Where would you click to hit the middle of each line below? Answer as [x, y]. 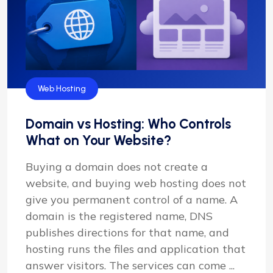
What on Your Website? [98, 140]
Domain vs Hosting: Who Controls [128, 123]
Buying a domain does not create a [117, 166]
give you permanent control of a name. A [132, 199]
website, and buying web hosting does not [136, 183]
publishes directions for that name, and [127, 232]
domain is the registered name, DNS [119, 216]
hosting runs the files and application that [136, 249]
